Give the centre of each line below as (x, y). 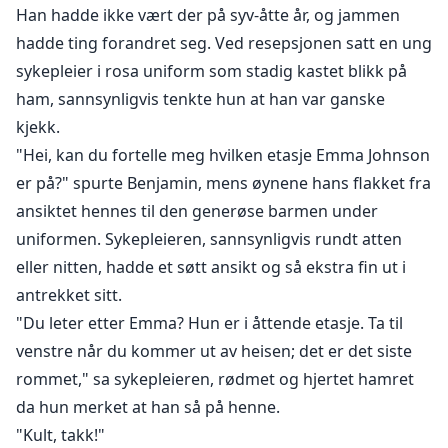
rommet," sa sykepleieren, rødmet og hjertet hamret (215, 379)
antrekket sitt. (69, 295)
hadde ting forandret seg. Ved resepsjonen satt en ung (224, 43)
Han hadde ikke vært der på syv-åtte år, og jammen (208, 15)
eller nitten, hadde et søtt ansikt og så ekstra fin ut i (211, 267)
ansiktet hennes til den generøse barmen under (197, 211)
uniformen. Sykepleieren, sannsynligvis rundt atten (209, 239)
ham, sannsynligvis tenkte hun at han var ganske (200, 99)
